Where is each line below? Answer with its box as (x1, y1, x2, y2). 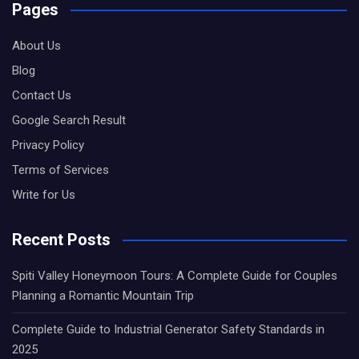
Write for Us (12, 188, 75, 202)
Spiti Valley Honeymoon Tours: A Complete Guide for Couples (12, 268, 337, 283)
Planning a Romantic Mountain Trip (12, 288, 194, 303)
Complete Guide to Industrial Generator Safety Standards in (12, 322, 325, 337)
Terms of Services (12, 163, 109, 177)
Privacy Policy (12, 138, 84, 152)
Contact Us (12, 88, 71, 103)
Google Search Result (12, 113, 126, 127)
